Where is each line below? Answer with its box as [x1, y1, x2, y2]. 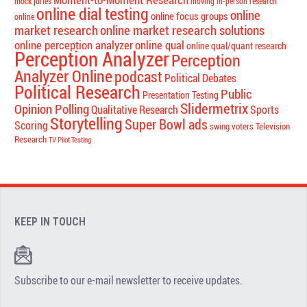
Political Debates [164, 70, 237, 86]
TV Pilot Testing [49, 134, 92, 145]
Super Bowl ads [125, 114, 208, 134]
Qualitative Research [91, 101, 179, 117]
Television [256, 120, 291, 132]
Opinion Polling [14, 99, 90, 118]
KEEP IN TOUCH [14, 216, 86, 229]
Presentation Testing [143, 88, 219, 101]
